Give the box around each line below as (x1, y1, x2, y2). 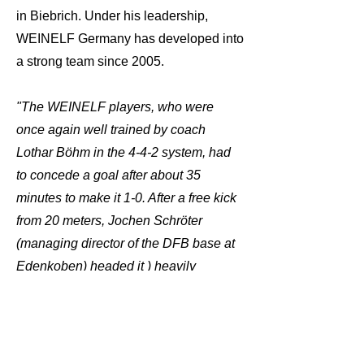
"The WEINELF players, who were (16, 100, 214, 114)
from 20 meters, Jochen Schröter (16, 214, 202, 227)
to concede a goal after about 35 (16, 168, 201, 182)
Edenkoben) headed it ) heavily (16, 259, 196, 273)
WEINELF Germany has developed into (16, 32, 244, 45)
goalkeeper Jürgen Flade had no (16, 327, 204, 341)
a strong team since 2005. (16, 54, 164, 68)
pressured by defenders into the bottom (16, 282, 240, 296)
